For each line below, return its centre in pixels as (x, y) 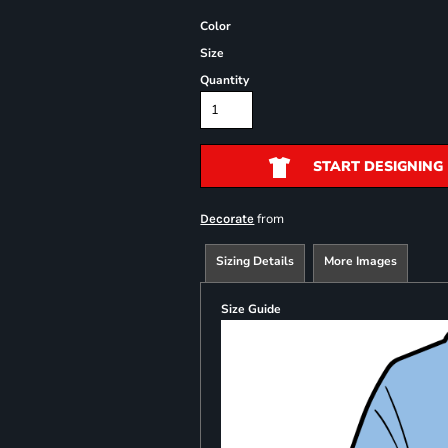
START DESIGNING (377, 167)
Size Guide (251, 309)
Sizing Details (255, 261)
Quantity (225, 80)
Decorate (227, 218)
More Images (361, 261)
